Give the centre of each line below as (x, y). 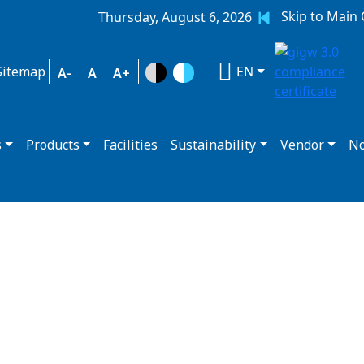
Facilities (131, 145)
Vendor (303, 145)
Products (52, 145)
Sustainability (214, 145)
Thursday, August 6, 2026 (175, 17)
